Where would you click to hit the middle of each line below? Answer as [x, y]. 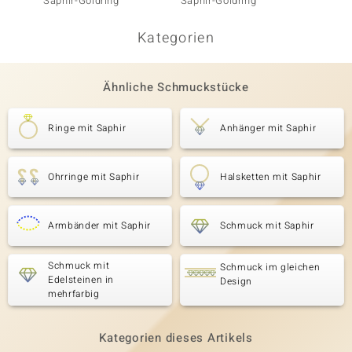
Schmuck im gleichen [270, 267]
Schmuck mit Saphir [267, 225]
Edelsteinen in [81, 280]
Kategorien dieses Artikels [176, 338]
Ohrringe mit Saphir [94, 177]
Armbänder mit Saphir [99, 225]
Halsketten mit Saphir [271, 177]
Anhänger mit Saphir [268, 128]
